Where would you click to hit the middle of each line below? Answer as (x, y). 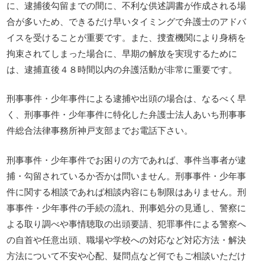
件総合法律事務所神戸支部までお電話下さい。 (100, 130)
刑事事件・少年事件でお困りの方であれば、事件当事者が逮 (127, 159)
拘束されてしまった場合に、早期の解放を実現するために (122, 53)
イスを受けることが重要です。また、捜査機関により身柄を (127, 37)
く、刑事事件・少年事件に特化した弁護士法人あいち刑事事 (127, 114)
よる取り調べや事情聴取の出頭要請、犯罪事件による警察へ (127, 223)
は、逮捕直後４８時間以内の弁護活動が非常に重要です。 (122, 69)
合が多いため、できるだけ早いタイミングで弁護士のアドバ (127, 21)
